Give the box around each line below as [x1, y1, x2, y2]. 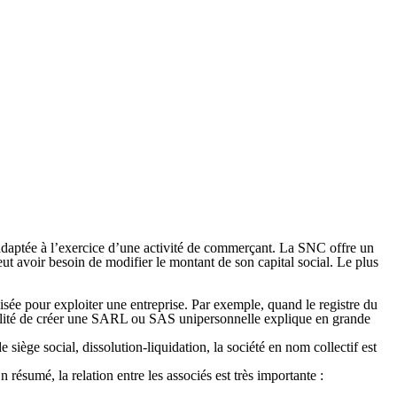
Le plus [333, 254, 378, 269]
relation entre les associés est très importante [72, 368, 316, 383]
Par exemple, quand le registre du [188, 297, 378, 312]
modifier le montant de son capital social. [105, 254, 333, 269]
